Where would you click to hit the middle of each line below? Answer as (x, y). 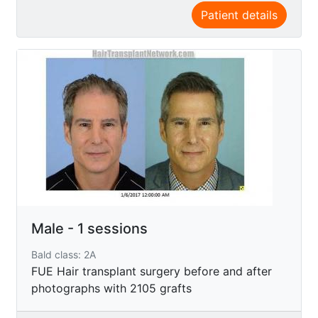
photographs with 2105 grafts (111, 288)
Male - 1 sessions (89, 228)
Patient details (239, 15)
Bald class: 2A (64, 254)
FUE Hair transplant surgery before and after (152, 271)
